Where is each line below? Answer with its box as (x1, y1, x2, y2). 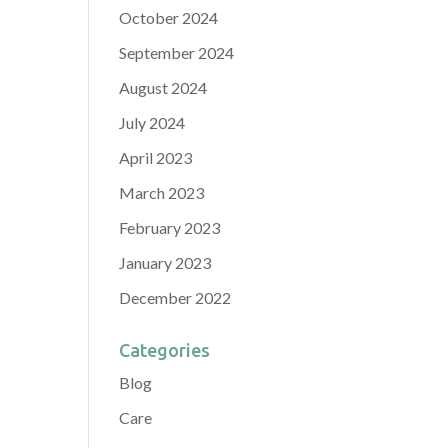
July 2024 (119, 113, 186, 132)
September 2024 (119, 43, 235, 62)
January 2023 (119, 253, 212, 272)
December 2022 (119, 288, 232, 307)
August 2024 (119, 78, 208, 97)
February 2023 (119, 218, 221, 237)
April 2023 (119, 148, 193, 167)
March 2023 (119, 183, 205, 202)
